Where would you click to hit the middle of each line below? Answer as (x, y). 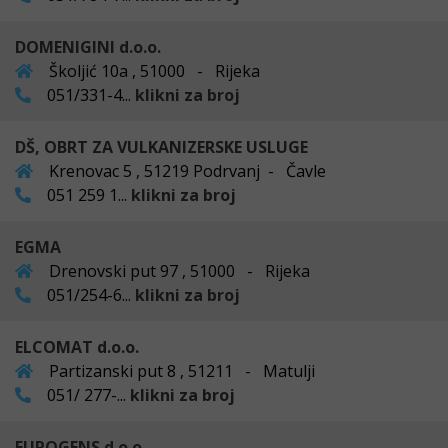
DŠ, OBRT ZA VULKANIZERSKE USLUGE (161, 146)
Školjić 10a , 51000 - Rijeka (152, 70)
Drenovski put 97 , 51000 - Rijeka (177, 270)
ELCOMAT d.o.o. (77, 346)
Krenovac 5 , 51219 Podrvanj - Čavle (185, 170)
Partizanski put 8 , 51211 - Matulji (180, 370)
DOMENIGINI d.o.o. (88, 46)
